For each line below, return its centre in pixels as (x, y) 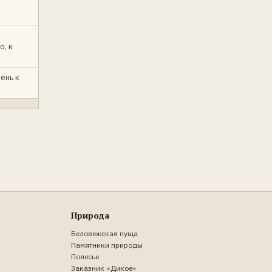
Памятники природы (107, 245)
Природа (90, 215)
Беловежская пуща (105, 233)
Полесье (85, 256)
